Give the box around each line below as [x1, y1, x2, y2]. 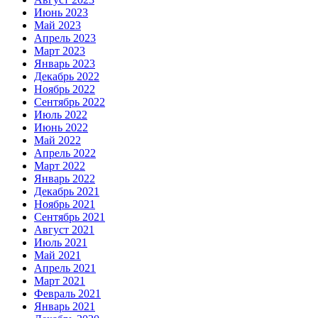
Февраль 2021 [34, 287, 101, 300]
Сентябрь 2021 [34, 210, 105, 223]
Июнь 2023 [34, 6, 88, 18]
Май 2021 [34, 248, 81, 261]
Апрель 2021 [34, 261, 96, 274]
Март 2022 [34, 159, 85, 172]
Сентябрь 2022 [34, 95, 105, 108]
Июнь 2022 [34, 121, 88, 133]
